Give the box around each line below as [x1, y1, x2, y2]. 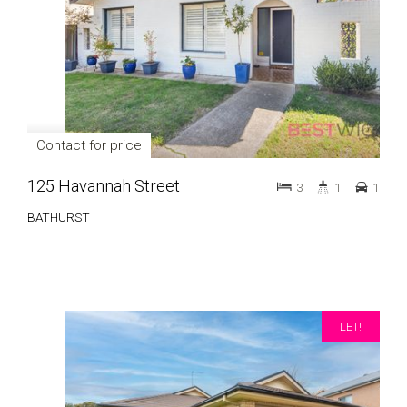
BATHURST [27, 210, 90, 224]
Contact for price [36, 137, 142, 154]
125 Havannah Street [27, 176, 180, 195]
